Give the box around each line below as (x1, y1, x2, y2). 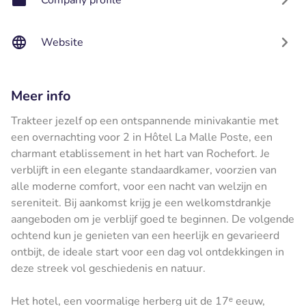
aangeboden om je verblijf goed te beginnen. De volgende (11, 211, 294, 227)
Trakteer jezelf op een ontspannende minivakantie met (11, 113, 279, 128)
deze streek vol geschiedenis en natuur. (11, 260, 206, 276)
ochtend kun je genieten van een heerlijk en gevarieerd (11, 227, 279, 243)
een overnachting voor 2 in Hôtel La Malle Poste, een (11, 129, 273, 145)
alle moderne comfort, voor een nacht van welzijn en (11, 178, 267, 194)
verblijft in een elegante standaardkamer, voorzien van (11, 162, 277, 178)
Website (41, 34, 83, 50)
